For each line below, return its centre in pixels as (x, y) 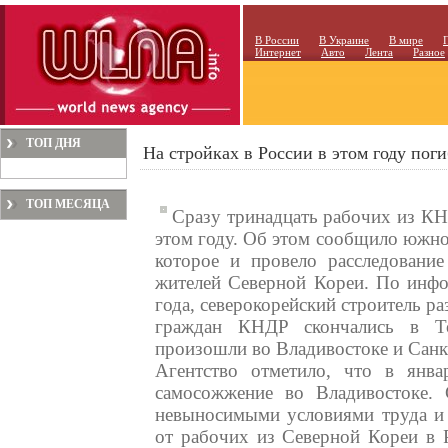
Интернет (278, 52)
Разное (429, 52)
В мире (406, 40)
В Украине (344, 40)
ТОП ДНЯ (53, 143)
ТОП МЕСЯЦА (68, 204)
